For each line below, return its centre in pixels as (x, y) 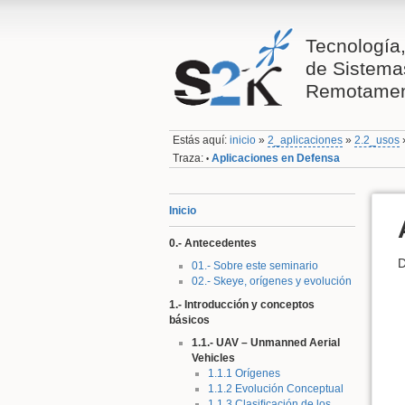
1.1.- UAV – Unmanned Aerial (265, 343)
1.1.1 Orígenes (244, 374)
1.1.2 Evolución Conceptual (275, 389)
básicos (189, 320)
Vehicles (213, 358)
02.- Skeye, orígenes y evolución (271, 282)
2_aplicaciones (306, 141)
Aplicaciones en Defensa (276, 158)
